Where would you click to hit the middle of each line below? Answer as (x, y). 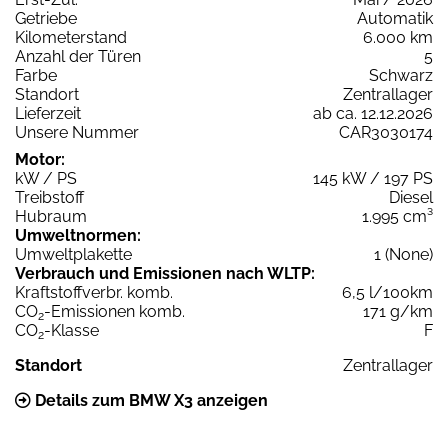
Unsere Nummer (77, 133)
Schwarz (401, 76)
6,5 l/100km (387, 293)
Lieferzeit (48, 114)
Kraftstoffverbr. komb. (94, 293)
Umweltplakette (73, 255)
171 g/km (398, 312)
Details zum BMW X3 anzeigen (149, 401)
